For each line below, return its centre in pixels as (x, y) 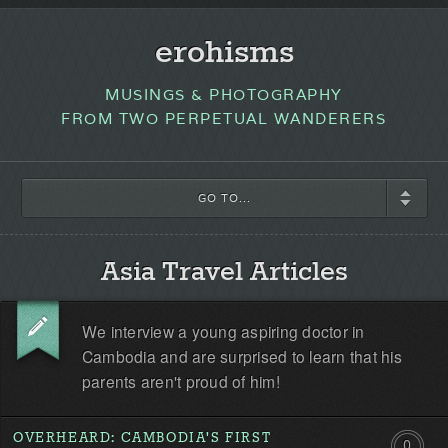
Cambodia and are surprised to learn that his (241, 355)
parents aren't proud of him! (180, 380)
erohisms (224, 53)
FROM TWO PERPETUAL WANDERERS (224, 118)
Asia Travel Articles (224, 272)
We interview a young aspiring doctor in (223, 330)
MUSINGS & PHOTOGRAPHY (224, 94)
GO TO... (224, 197)
